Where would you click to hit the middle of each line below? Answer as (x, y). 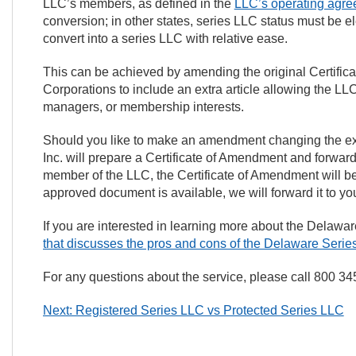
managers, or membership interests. (143, 107)
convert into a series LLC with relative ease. (166, 39)
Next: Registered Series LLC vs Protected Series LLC (193, 310)
